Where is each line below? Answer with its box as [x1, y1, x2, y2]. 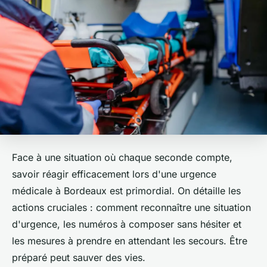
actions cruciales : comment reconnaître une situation [12, 201, 251, 213]
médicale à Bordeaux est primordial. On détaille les [12, 184, 241, 197]
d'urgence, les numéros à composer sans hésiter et [12, 218, 241, 230]
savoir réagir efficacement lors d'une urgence [12, 167, 216, 180]
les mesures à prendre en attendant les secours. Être [12, 234, 247, 247]
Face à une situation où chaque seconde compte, [12, 151, 232, 163]
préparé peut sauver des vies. [12, 251, 145, 263]
